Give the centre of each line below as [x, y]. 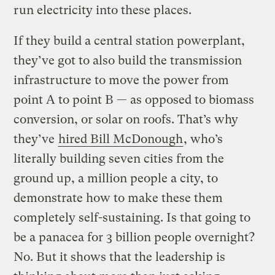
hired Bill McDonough [121, 139]
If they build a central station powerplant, [130, 41]
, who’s [203, 139]
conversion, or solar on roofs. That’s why [126, 119]
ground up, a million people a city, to [116, 178]
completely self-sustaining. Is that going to [132, 217]
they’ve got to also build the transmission [128, 60]
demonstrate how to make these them [118, 198]
